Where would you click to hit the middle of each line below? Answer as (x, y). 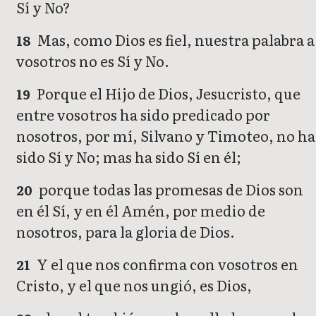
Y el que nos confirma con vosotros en (166, 264)
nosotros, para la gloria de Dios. (126, 232)
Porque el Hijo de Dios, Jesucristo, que (168, 93)
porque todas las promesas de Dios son (170, 189)
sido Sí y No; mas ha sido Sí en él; (129, 157)
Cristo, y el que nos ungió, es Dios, (134, 285)
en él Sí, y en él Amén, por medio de (141, 211)
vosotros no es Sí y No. (93, 61)
